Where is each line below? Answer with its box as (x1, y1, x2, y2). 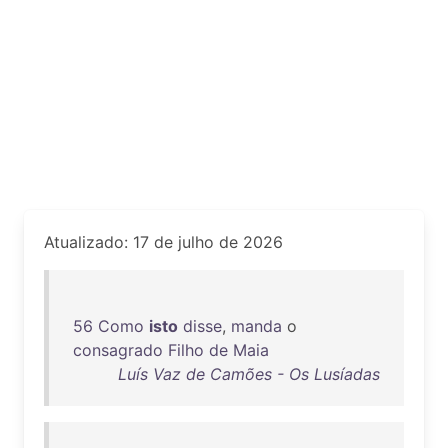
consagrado (73, 340, 163, 360)
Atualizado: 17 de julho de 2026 (44, 232, 283, 252)
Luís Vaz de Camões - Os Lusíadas (118, 364, 380, 384)
